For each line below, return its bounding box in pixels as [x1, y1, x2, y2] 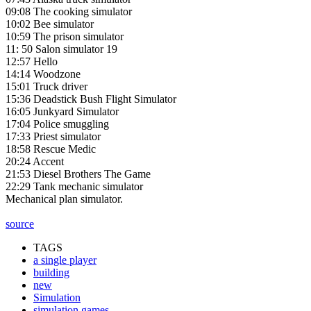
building [33, 266, 69, 278]
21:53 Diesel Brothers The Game [6, 167, 151, 180]
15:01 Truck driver [6, 80, 87, 92]
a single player [33, 253, 96, 266]
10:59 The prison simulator [6, 30, 124, 42]
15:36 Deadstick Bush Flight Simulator [6, 92, 176, 105]
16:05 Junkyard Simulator [6, 105, 119, 117]
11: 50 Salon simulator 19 [6, 42, 117, 55]
